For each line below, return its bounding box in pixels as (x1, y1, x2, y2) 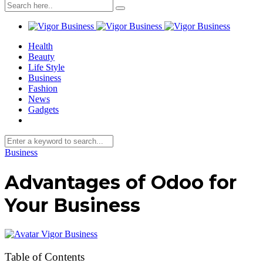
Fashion (28, 83, 58, 94)
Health (28, 41, 53, 52)
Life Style (28, 62, 65, 73)
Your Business (5, 193, 140, 217)
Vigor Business (41, 228, 97, 239)
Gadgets (28, 104, 59, 115)
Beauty (28, 52, 55, 62)
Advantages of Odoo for (5, 170, 237, 194)
